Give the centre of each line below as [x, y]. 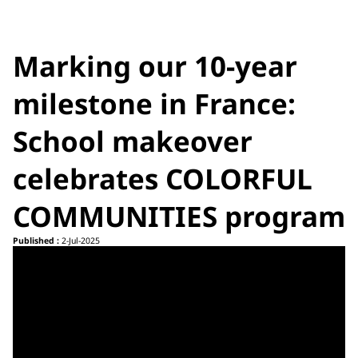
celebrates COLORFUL [163, 179]
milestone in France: [154, 104]
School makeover [133, 141]
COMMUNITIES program [179, 217]
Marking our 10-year [155, 66]
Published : [36, 241]
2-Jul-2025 [80, 241]
